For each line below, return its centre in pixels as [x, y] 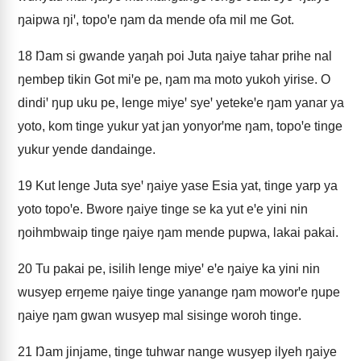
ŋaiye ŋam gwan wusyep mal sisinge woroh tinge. [160, 315]
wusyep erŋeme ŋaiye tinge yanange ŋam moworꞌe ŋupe [179, 292]
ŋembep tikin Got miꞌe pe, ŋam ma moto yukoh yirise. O [174, 79]
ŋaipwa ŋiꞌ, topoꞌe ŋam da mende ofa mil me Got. [156, 20]
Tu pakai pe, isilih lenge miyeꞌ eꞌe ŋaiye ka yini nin [176, 269]
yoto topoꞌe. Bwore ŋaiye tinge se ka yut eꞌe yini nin [163, 209]
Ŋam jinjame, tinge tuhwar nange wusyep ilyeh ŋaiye [185, 352]
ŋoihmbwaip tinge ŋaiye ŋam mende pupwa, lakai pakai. [178, 232]
